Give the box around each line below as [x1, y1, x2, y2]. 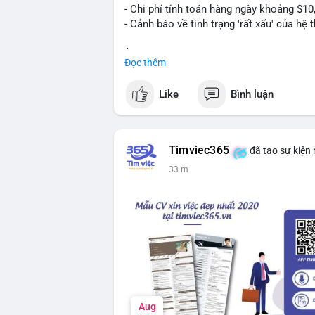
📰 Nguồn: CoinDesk [124, 106, 220, 119]
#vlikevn [124, 77, 163, 89]
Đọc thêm [124, 57, 166, 68]
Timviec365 [169, 144, 229, 157]
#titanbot [166, 77, 209, 89]
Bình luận [231, 87, 274, 101]
